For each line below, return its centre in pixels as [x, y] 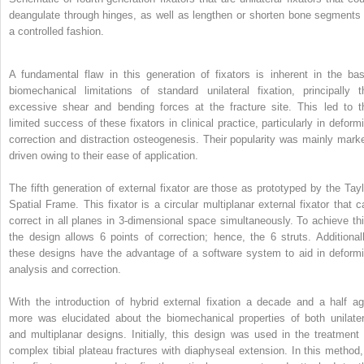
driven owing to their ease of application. [104, 155]
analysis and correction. [65, 269]
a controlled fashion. [56, 31]
